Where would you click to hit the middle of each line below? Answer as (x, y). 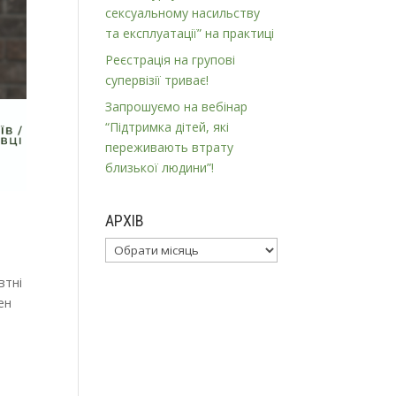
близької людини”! (160, 168)
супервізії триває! (157, 80)
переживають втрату (170, 147)
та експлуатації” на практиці (190, 33)
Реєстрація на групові (171, 60)
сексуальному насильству (183, 13)
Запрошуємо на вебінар (177, 107)
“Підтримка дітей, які (168, 127)
